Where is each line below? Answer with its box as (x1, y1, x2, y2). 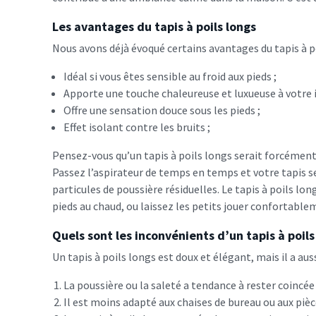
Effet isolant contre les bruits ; (63, 119, 210, 134)
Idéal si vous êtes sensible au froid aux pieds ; (63, 68, 276, 83)
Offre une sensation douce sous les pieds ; (63, 102, 260, 117)
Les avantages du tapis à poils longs (52, 18, 256, 35)
